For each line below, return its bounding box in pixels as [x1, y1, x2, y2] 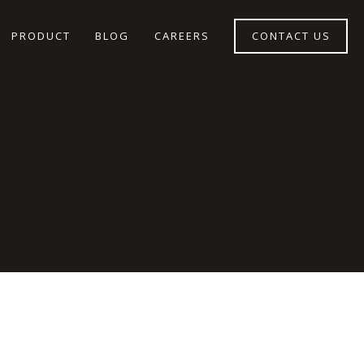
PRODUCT [11, 28, 71, 43]
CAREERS [154, 28, 210, 43]
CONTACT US [251, 28, 331, 43]
